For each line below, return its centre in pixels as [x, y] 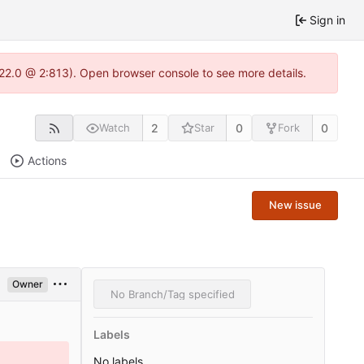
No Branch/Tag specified [172, 294]
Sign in [327, 20]
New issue [295, 205]
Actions [47, 161]
